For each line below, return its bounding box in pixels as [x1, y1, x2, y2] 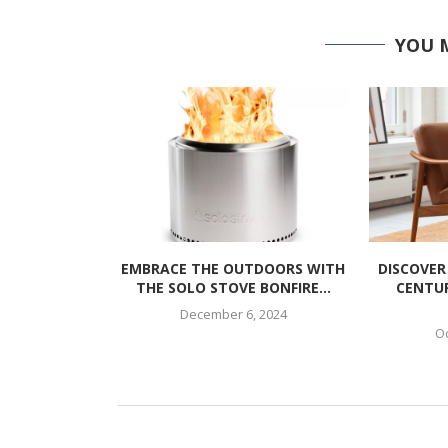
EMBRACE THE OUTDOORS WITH [121, 258, 346, 278]
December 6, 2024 [179, 304, 287, 323]
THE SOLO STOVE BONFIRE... [135, 277, 331, 297]
